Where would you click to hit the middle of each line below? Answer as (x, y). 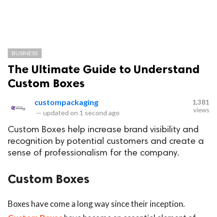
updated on (61, 113)
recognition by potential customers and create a (106, 142)
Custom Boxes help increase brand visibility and (103, 130)
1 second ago (100, 113)
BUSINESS (25, 53)
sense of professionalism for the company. (93, 153)
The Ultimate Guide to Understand (104, 69)
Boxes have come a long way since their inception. (96, 204)
